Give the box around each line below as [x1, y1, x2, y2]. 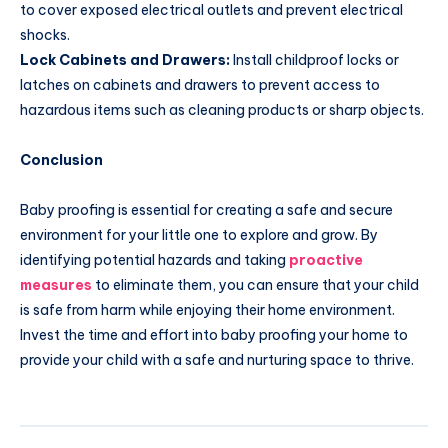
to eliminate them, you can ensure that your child [95, 275, 419, 294]
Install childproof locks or [233, 50, 399, 69]
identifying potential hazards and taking [20, 250, 289, 269]
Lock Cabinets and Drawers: [20, 50, 233, 69]
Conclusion [20, 150, 103, 169]
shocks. [20, 25, 70, 44]
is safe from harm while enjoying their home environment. [20, 300, 395, 319]
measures [20, 275, 95, 294]
